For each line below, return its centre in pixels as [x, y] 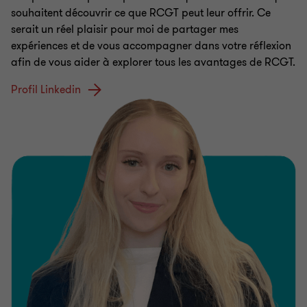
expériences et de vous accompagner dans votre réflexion [151, 46]
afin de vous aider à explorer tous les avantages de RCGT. [153, 62]
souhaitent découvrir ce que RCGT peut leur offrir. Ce [141, 13]
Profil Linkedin [46, 89]
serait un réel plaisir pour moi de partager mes [125, 29]
